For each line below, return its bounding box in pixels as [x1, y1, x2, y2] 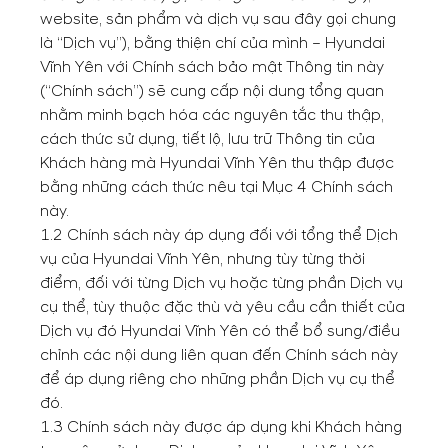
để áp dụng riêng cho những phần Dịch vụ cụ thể [40, 369, 395, 389]
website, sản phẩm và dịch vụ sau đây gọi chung [40, 9, 396, 29]
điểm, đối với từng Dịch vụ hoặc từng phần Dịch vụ [40, 273, 403, 293]
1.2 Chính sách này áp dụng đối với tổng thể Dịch [40, 225, 398, 245]
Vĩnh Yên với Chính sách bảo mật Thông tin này [40, 57, 384, 77]
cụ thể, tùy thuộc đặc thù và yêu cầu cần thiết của [40, 297, 405, 317]
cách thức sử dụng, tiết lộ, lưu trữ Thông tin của [40, 129, 375, 149]
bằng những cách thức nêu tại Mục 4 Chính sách [40, 177, 393, 197]
